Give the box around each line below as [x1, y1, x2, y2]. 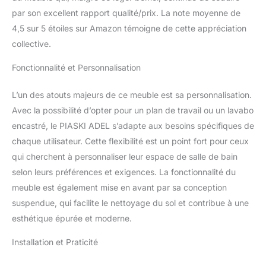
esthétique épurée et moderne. [12, 213, 132, 223]
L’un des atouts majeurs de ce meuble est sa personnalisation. [12, 89, 252, 100]
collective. [12, 38, 51, 49]
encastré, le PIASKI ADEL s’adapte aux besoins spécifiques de [12, 120, 254, 131]
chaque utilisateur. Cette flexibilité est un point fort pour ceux [12, 135, 249, 146]
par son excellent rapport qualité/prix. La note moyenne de [12, 7, 240, 18]
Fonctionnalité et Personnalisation [12, 62, 141, 72]
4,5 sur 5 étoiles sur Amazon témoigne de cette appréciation [12, 23, 246, 33]
